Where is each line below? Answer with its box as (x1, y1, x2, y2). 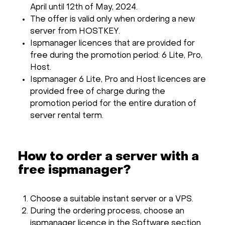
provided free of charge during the (30, 87, 165, 96)
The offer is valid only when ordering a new (30, 15, 195, 24)
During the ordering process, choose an (30, 207, 184, 215)
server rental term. (30, 111, 103, 120)
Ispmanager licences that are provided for (30, 39, 195, 48)
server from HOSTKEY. (30, 27, 120, 36)
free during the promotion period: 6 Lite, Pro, (30, 51, 202, 60)
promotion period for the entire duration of (30, 99, 196, 108)
